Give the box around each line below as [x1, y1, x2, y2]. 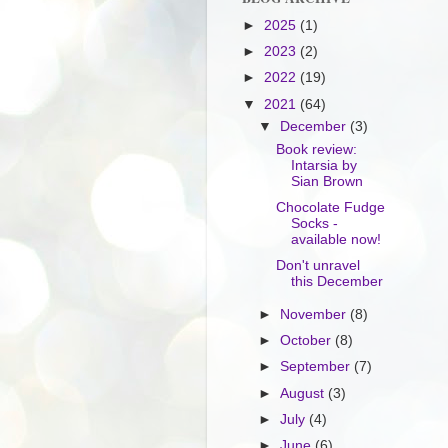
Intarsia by [290, 158, 357, 173]
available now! [290, 232, 381, 248]
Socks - [290, 216, 338, 232]
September [280, 359, 355, 375]
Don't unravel [275, 258, 360, 274]
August [280, 385, 329, 401]
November [280, 307, 351, 323]
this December [290, 274, 383, 290]
